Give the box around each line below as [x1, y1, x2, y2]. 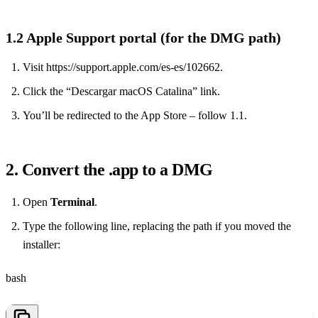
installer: [23, 238, 60, 251]
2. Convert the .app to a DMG [6, 160, 213, 180]
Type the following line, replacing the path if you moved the [23, 220, 291, 233]
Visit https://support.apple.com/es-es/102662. [23, 61, 223, 74]
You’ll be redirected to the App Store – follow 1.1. [23, 109, 247, 122]
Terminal [50, 196, 94, 209]
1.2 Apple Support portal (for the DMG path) [6, 30, 281, 46]
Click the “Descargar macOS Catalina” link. [23, 85, 220, 98]
